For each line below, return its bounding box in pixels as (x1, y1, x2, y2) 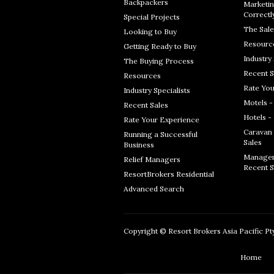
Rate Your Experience (124, 115, 199, 124)
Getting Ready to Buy (124, 42, 196, 51)
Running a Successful (124, 130, 198, 139)
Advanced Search (124, 184, 184, 193)
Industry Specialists (124, 86, 190, 95)
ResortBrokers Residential (124, 169, 214, 179)
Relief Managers (124, 155, 180, 164)
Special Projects (124, 12, 180, 21)
